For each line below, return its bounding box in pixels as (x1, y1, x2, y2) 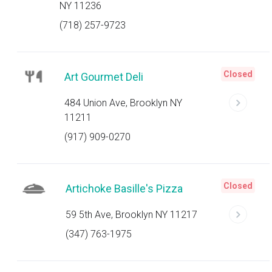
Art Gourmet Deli (64, 70, 143, 83)
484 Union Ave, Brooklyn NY (64, 97, 182, 109)
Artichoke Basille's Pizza (66, 182, 183, 195)
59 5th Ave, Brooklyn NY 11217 (66, 209, 197, 220)
